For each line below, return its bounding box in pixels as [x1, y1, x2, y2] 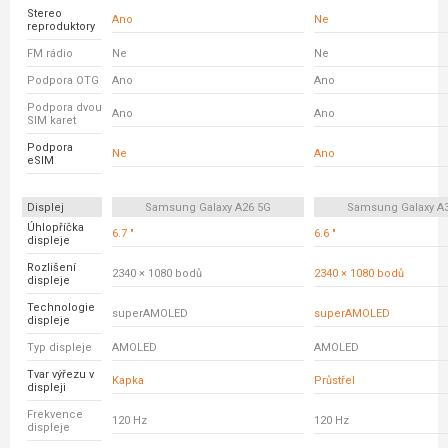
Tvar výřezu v [27, 368, 94, 381]
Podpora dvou [27, 101, 102, 114]
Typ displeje [27, 341, 92, 354]
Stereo [27, 7, 62, 20]
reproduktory [27, 20, 95, 33]
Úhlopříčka [27, 221, 84, 234]
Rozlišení [27, 261, 76, 274]
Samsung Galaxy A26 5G [145, 201, 271, 214]
